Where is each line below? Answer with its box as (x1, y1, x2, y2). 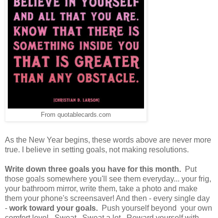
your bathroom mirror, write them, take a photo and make (5, 184, 198, 193)
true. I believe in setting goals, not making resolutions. (5, 145, 189, 154)
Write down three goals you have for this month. (5, 164, 181, 173)
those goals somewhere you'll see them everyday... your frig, (5, 174, 211, 183)
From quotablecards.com (41, 111, 111, 118)
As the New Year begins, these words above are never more (5, 135, 211, 144)
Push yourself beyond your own (98, 203, 212, 212)
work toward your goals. (9, 203, 98, 212)
